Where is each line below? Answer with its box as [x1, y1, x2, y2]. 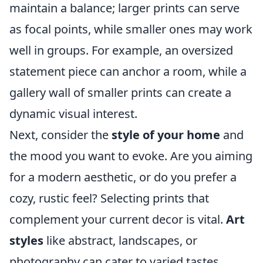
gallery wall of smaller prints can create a [9, 85, 231, 100]
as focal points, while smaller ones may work [9, 21, 252, 37]
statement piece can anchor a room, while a [9, 63, 247, 79]
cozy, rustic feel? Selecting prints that [9, 190, 209, 206]
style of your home [112, 127, 220, 143]
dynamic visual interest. [9, 106, 137, 122]
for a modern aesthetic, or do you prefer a [9, 169, 237, 185]
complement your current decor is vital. [9, 211, 226, 227]
